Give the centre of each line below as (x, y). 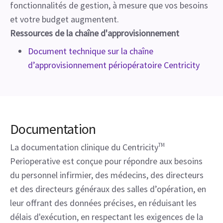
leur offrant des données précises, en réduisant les (103, 203)
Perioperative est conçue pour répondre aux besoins (106, 161)
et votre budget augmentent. (64, 19)
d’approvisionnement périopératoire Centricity (114, 65)
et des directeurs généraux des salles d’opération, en (108, 189)
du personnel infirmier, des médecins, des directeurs (107, 175)
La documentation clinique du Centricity (84, 147)
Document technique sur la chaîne (91, 51)
